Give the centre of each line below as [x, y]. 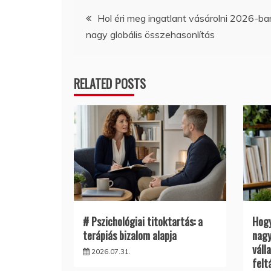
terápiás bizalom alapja [130, 236]
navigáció [106, 46]
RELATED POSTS [110, 83]
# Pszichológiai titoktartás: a [143, 222]
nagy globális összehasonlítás [150, 34]
